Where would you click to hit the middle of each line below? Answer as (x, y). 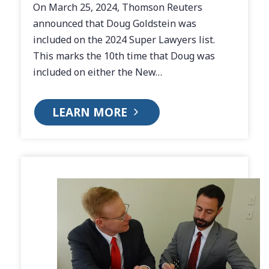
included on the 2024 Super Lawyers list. (125, 40)
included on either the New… (98, 72)
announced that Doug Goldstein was (115, 23)
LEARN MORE (91, 112)
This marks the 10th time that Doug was (124, 56)
